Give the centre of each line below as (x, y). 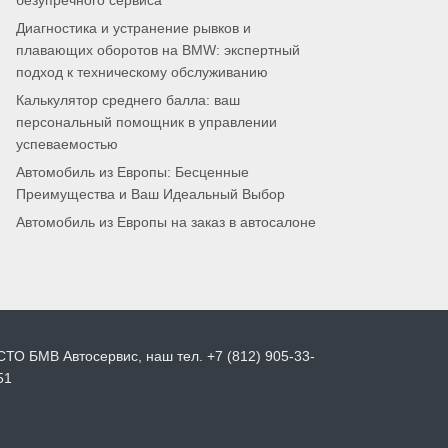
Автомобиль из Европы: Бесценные (132, 173)
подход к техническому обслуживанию (142, 72)
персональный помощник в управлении (146, 122)
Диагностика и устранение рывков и (133, 28)
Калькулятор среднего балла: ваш (128, 100)
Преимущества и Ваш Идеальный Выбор (150, 195)
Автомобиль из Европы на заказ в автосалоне (166, 223)
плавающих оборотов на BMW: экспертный (158, 50)
